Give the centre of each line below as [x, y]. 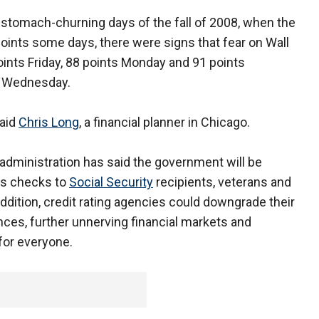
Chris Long [49, 122]
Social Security [111, 182]
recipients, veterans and [222, 182]
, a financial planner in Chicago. [164, 122]
